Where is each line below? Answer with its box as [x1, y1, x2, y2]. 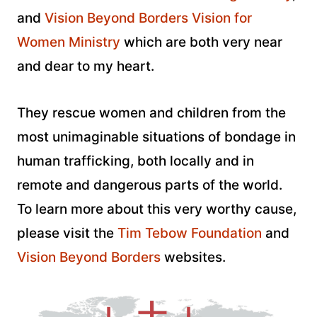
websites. [161, 248, 226, 265]
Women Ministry [17, 33, 120, 50]
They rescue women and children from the [17, 104, 286, 121]
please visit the [17, 224, 117, 241]
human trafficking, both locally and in [17, 152, 254, 169]
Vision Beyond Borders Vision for [45, 9, 252, 26]
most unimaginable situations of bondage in [17, 128, 296, 145]
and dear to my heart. [17, 57, 158, 74]
